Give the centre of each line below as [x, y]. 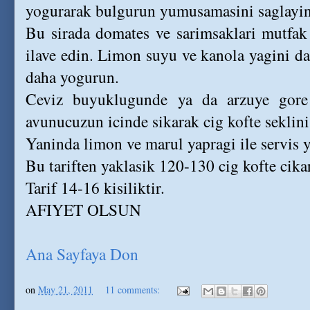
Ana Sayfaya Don [82, 254]
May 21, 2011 [65, 289]
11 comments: [134, 289]
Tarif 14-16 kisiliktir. [95, 188]
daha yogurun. [72, 77]
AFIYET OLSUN [83, 210]
